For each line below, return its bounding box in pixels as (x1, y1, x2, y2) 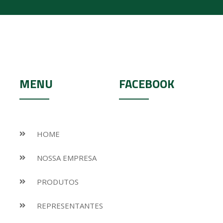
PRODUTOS (37, 177, 79, 187)
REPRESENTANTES (37, 201, 103, 211)
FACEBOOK (119, 75, 174, 93)
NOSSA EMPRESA (37, 153, 97, 163)
